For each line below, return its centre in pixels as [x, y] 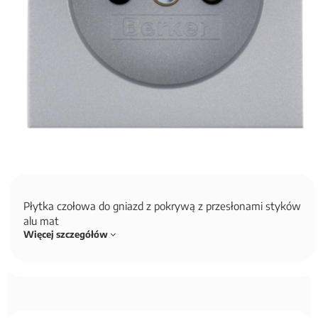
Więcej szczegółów [66, 234]
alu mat [44, 220]
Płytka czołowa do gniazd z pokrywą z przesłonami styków [162, 205]
